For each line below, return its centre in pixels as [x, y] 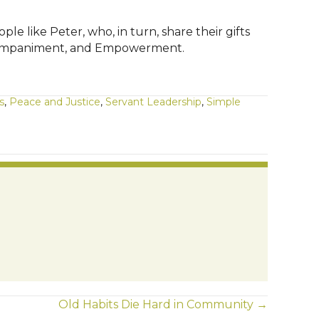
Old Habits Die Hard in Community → [163, 305]
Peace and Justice [55, 102]
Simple [224, 102]
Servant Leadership [153, 102]
